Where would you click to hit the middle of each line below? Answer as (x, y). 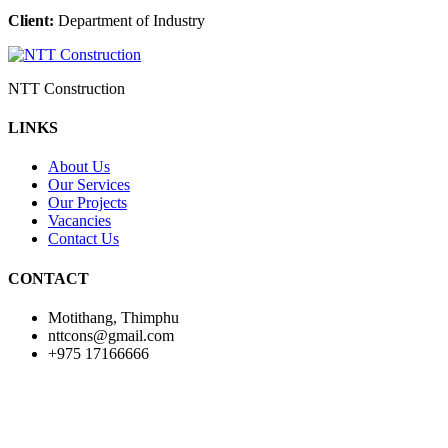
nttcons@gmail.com (111, 335)
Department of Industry (129, 20)
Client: (31, 20)
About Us (79, 167)
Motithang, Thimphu (113, 317)
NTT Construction (66, 88)
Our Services (89, 185)
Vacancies (79, 221)
